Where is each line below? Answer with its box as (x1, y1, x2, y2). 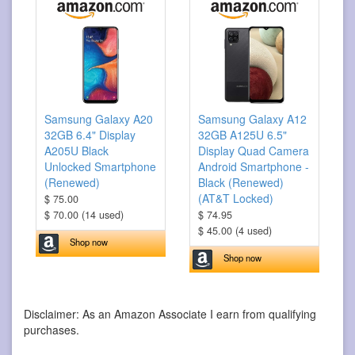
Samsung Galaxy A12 (198, 110, 307, 127)
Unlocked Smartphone (44, 158, 156, 174)
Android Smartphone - (198, 158, 309, 174)
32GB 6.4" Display (44, 126, 136, 143)
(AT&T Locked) (198, 189, 273, 206)
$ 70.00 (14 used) (44, 207, 124, 222)
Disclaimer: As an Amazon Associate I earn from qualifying (24, 305, 316, 322)
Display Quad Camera (198, 142, 309, 158)
